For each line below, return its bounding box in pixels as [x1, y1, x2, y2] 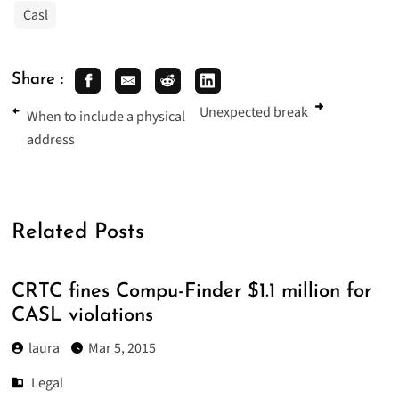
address [26, 130, 75, 151]
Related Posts [11, 221, 144, 243]
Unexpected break [199, 102, 308, 122]
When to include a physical [26, 107, 185, 127]
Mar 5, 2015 [87, 338, 156, 358]
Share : [11, 71, 63, 89]
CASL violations [11, 305, 153, 327]
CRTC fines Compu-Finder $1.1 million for [11, 281, 371, 303]
